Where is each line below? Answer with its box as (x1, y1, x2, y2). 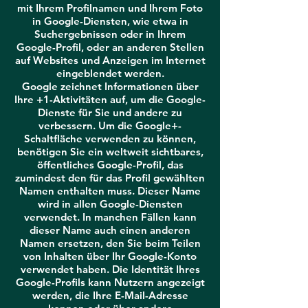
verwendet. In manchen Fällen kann (23, 210, 197, 223)
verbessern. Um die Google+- (38, 119, 181, 132)
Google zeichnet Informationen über (21, 80, 199, 93)
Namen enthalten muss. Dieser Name (19, 184, 201, 197)
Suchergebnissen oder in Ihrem (34, 27, 186, 41)
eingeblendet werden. (56, 67, 164, 80)
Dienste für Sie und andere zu (38, 106, 182, 119)
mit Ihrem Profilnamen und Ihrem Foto (17, 1, 203, 14)
